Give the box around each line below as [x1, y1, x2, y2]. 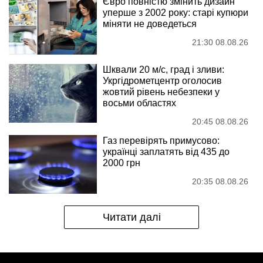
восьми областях [103, 97, 176, 108]
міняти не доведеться [103, 18, 197, 29]
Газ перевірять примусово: [103, 135, 220, 146]
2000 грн [103, 157, 140, 168]
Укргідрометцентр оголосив [103, 75, 222, 86]
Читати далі [102, 211, 161, 223]
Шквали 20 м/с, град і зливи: [103, 64, 224, 75]
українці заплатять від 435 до [103, 146, 230, 157]
